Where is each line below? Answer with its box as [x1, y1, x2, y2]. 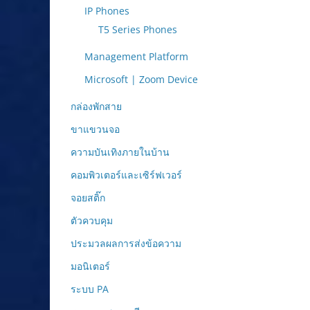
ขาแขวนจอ [71, 122, 120, 136]
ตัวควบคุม [71, 213, 113, 227]
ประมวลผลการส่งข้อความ [71, 236, 181, 250]
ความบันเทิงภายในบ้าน [71, 145, 170, 158]
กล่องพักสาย [71, 99, 122, 113]
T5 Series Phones [98, 22, 177, 36]
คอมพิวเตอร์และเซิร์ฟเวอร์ [71, 167, 182, 181]
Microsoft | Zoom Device [84, 72, 198, 86]
